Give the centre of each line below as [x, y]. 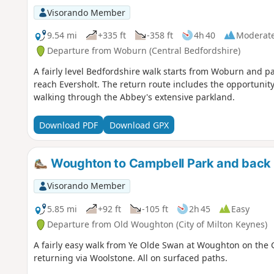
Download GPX [139, 125]
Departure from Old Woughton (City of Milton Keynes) [157, 224]
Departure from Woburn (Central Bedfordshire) [143, 51]
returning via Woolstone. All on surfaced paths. [130, 258]
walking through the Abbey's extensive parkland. [134, 97]
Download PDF [68, 125]
